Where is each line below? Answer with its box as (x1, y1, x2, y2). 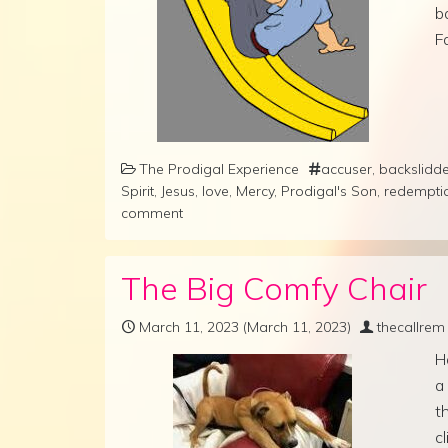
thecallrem (377, 317, 445, 336)
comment (121, 203, 183, 222)
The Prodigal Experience (139, 159, 299, 178)
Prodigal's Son (281, 181, 377, 200)
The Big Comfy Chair (121, 267, 427, 308)
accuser (321, 159, 372, 178)
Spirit (121, 181, 154, 200)
